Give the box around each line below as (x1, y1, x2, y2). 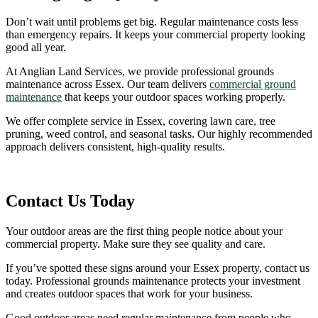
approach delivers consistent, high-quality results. (6, 141, 225, 153)
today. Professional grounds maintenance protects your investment (6, 275, 300, 287)
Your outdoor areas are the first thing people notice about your (6, 225, 283, 238)
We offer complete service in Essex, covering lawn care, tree (6, 115, 275, 128)
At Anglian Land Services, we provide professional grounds (6, 65, 274, 78)
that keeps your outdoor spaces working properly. (62, 91, 285, 104)
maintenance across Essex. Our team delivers (6, 78, 209, 91)
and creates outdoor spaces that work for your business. (6, 287, 253, 300)
